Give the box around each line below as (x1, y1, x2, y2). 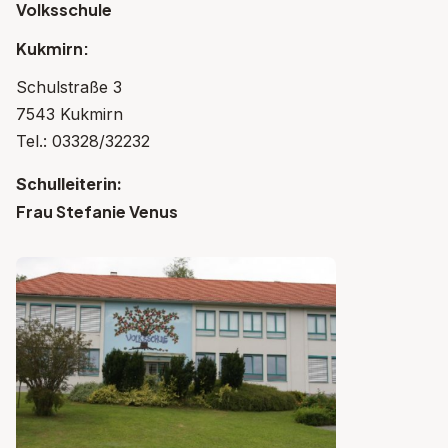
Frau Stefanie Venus (16, 201, 178, 223)
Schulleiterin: (16, 174, 122, 195)
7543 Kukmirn (16, 104, 123, 125)
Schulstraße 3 (16, 77, 122, 98)
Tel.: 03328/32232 (16, 131, 150, 152)
